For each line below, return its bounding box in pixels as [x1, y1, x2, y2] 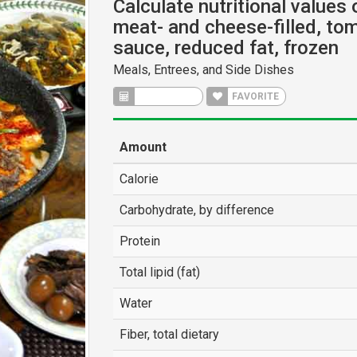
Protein [119, 233, 160, 249]
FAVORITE [229, 91, 279, 102]
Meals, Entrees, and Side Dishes [112, 62, 294, 77]
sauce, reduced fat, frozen [112, 37, 339, 59]
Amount [119, 139, 167, 155]
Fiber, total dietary [119, 327, 219, 342]
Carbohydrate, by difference [119, 202, 274, 218]
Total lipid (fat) [119, 265, 200, 280]
